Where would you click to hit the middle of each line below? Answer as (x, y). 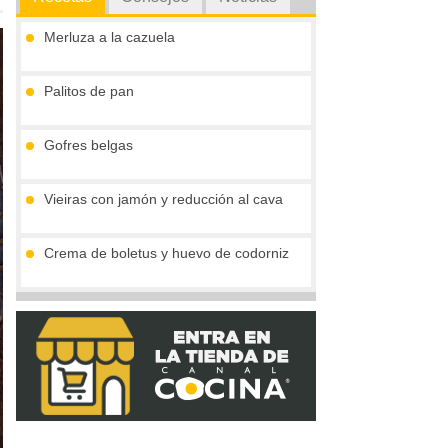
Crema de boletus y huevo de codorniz (166, 253)
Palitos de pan (89, 91)
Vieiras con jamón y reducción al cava (163, 199)
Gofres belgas (88, 145)
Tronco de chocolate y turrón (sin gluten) (172, 307)
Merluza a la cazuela (109, 37)
